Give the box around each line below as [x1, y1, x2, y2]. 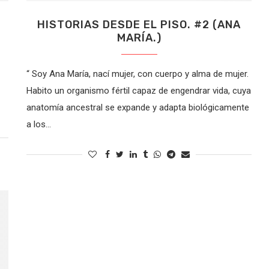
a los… [26, 118, 52, 130]
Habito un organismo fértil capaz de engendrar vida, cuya [26, 85, 252, 96]
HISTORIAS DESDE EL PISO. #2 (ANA [37, 17, 241, 31]
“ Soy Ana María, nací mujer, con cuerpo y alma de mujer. [26, 68, 249, 79]
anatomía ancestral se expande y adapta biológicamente [26, 101, 250, 113]
